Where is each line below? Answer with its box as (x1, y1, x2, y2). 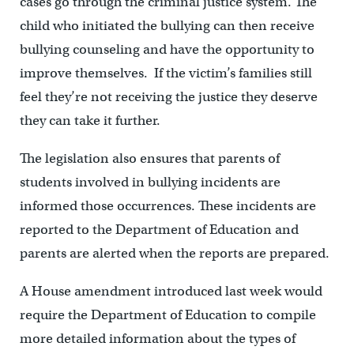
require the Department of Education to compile (19, 307, 316, 324)
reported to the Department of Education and (19, 221, 299, 239)
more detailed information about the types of (19, 330, 296, 348)
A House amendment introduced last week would (19, 283, 322, 300)
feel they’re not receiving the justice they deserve (19, 88, 318, 106)
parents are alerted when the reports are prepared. (19, 245, 330, 262)
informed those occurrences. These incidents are (19, 198, 316, 215)
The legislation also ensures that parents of (19, 150, 280, 168)
